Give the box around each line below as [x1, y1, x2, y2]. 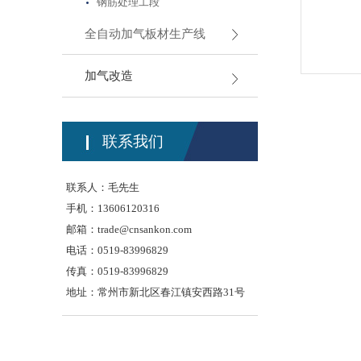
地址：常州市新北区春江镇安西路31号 [66, 286, 245, 298]
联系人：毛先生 [66, 181, 139, 193]
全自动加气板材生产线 [85, 27, 205, 40]
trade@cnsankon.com [98, 223, 192, 235]
